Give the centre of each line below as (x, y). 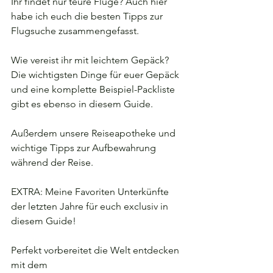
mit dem (29, 265)
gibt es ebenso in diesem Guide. (82, 104)
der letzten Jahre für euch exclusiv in (91, 206)
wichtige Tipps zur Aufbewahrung (85, 148)
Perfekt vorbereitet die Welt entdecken (96, 250)
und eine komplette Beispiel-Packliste (94, 89)
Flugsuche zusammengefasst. (75, 31)
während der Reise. (52, 162)
